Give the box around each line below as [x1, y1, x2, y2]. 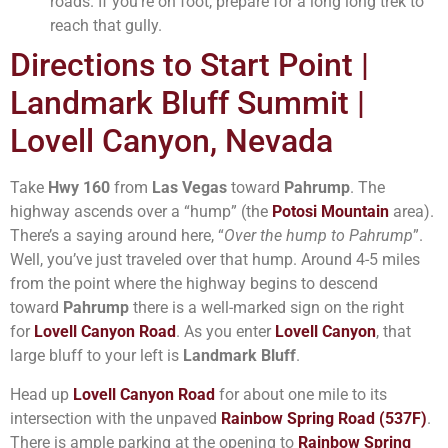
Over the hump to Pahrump [224, 226, 413, 246]
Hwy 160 [48, 178, 110, 198]
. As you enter [176, 322, 275, 342]
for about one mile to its [215, 384, 387, 404]
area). [389, 202, 434, 222]
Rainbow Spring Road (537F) [221, 408, 427, 428]
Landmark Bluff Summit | [10, 84, 365, 123]
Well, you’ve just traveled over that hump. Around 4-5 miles [10, 250, 420, 270]
